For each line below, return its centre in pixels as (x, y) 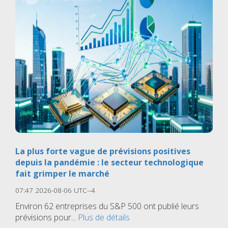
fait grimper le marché (62, 173)
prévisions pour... (47, 217)
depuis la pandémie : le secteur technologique (109, 162)
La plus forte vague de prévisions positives (103, 151)
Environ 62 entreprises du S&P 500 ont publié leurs (107, 206)
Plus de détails (104, 217)
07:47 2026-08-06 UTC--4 (55, 190)
